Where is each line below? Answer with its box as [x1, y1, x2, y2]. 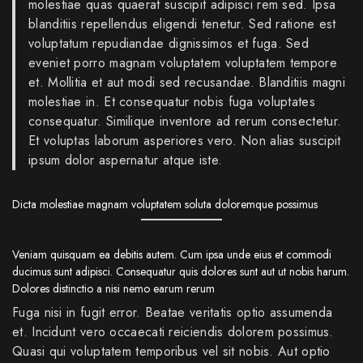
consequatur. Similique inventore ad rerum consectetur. [28, 111, 342, 130]
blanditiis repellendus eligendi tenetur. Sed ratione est [28, 14, 336, 33]
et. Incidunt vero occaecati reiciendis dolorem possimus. [12, 322, 334, 341]
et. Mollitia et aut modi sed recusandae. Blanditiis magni [28, 72, 346, 92]
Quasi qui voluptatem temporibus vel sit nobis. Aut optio [12, 341, 331, 361]
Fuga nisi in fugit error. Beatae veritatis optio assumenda [12, 302, 333, 322]
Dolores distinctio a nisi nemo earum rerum [12, 280, 215, 297]
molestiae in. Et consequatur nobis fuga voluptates [28, 92, 315, 111]
